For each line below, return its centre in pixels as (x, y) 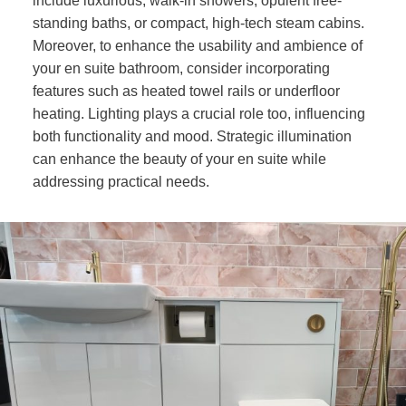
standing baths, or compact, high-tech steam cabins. (198, 24)
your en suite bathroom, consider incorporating (181, 69)
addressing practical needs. (121, 182)
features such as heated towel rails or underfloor (186, 92)
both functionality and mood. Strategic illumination (192, 137)
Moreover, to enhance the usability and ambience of (197, 46)
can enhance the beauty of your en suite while (179, 159)
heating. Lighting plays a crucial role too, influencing (198, 114)
